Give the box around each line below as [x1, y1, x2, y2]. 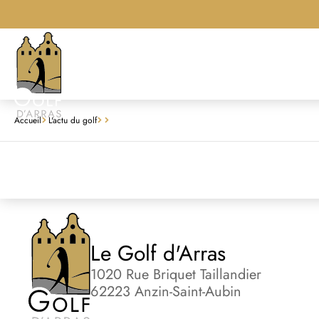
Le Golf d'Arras [90, 238, 226, 268]
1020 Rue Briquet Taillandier [90, 264, 262, 285]
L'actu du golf [48, 114, 97, 127]
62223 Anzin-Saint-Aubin [90, 281, 242, 302]
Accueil [14, 114, 41, 127]
